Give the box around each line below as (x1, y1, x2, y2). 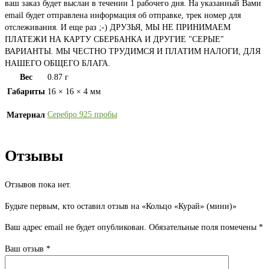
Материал (7, 110, 45, 120)
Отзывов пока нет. (5, 180, 71, 190)
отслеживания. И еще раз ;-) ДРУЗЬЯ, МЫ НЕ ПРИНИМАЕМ (5, 23, 231, 32)
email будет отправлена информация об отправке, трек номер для (5, 11, 241, 20)
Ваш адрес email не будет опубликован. (5, 223, 147, 232)
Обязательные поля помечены (149, 223, 259, 232)
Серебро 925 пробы (47, 110, 117, 119)
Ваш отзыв (5, 244, 46, 254)
